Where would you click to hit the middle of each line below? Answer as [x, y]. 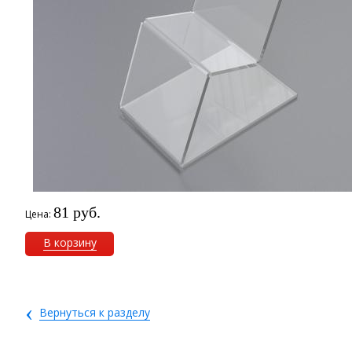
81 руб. [77, 212]
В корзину [70, 242]
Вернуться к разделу [95, 312]
